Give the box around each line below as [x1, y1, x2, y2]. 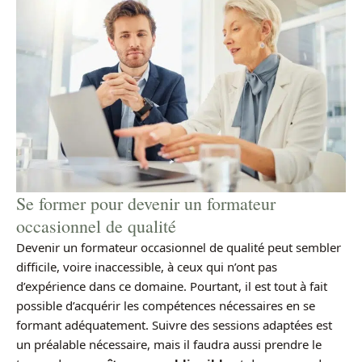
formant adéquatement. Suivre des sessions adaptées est [16, 317, 332, 334]
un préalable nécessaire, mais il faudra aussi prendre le [16, 336, 322, 353]
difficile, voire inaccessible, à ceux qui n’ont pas [16, 259, 277, 276]
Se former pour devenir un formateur [16, 192, 276, 216]
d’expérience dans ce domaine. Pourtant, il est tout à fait [16, 278, 327, 295]
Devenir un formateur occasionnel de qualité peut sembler [16, 239, 341, 256]
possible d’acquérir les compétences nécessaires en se [16, 297, 315, 314]
